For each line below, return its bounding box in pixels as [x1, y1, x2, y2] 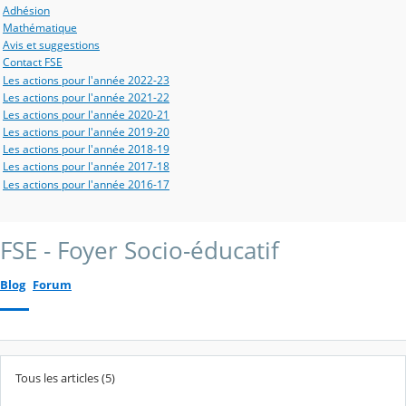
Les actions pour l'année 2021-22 [3, 89, 169, 105]
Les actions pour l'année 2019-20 [3, 124, 169, 140]
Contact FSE [3, 54, 63, 71]
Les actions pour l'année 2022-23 [3, 72, 169, 88]
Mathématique [3, 19, 77, 35]
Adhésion [3, 2, 50, 18]
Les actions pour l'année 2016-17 [3, 176, 169, 192]
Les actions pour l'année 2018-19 [3, 141, 169, 158]
